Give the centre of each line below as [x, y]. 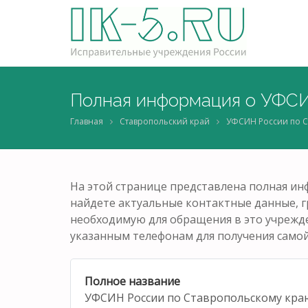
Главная [87, 121]
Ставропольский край [165, 121]
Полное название [132, 281]
